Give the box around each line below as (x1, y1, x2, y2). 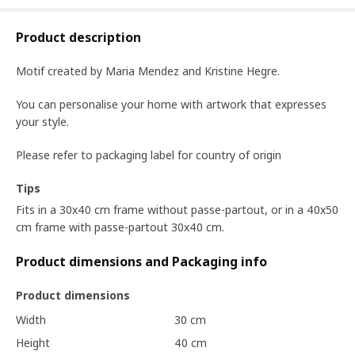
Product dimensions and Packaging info (16, 252, 267, 270)
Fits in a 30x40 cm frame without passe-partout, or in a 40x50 (16, 201, 338, 217)
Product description (16, 29, 141, 46)
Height (16, 334, 50, 350)
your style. (16, 114, 69, 129)
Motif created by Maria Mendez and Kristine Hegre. (16, 63, 280, 78)
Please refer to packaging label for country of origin (16, 147, 281, 162)
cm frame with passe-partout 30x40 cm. (16, 219, 224, 235)
